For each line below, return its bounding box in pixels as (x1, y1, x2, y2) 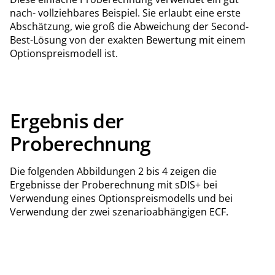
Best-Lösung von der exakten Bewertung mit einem (10, 33, 246, 47)
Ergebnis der (10, 107, 124, 134)
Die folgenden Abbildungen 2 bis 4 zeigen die (10, 164, 217, 178)
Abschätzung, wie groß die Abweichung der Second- (10, 19, 249, 33)
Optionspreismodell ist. (10, 46, 118, 60)
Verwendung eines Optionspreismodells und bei (10, 191, 233, 205)
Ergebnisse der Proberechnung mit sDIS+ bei (10, 177, 217, 192)
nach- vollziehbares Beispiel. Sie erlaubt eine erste (10, 6, 241, 20)
